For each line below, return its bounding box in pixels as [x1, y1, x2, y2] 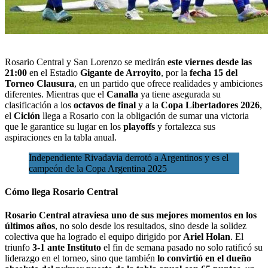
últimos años [5, 221, 55, 232]
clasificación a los [5, 99, 74, 110]
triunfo [5, 242, 32, 253]
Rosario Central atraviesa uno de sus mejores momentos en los [5, 210, 257, 221]
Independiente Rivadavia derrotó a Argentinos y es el [29, 152, 229, 163]
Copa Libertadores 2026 [161, 99, 260, 110]
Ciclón [14, 110, 40, 121]
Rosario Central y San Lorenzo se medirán [5, 56, 167, 67]
